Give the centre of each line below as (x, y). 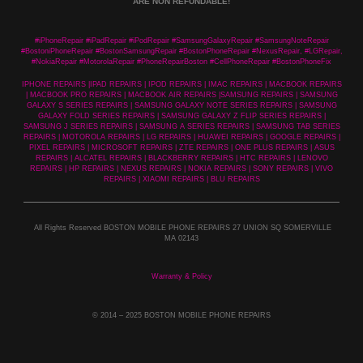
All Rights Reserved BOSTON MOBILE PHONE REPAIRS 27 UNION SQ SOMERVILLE (181, 228)
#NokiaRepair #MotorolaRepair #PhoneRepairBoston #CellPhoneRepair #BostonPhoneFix (181, 62)
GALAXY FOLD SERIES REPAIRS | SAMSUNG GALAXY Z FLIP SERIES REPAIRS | (181, 115)
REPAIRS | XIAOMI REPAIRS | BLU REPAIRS (181, 179)
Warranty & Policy (181, 277)
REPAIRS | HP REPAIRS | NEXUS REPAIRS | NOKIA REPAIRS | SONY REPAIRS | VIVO (181, 168)
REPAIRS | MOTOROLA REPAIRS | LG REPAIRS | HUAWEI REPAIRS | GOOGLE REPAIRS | (181, 137)
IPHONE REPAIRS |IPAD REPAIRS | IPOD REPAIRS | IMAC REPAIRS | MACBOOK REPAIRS (181, 84)
